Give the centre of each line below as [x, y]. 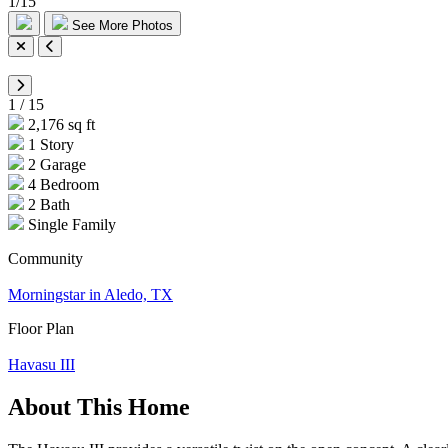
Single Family [70, 224]
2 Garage [55, 164]
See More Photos [120, 25]
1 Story [49, 144]
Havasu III [41, 364]
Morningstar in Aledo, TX [90, 294]
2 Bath [47, 204]
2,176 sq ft [59, 124]
